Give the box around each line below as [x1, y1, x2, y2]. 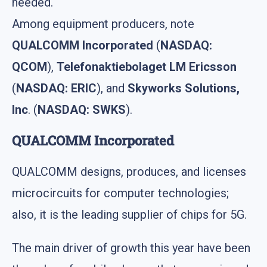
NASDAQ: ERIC [16, 80, 97, 95]
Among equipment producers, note [12, 16, 194, 31]
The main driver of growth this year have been [12, 240, 250, 255]
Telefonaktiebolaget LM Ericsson [57, 59, 237, 74]
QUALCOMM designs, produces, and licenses [12, 164, 246, 179]
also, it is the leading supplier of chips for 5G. [12, 207, 247, 222]
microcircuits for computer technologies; [12, 185, 229, 200]
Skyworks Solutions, [128, 80, 240, 95]
